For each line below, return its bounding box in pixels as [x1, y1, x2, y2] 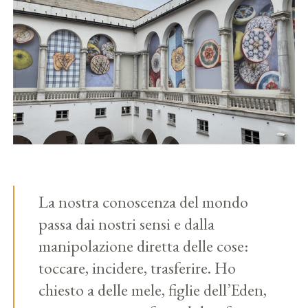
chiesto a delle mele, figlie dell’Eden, [38, 279, 267, 301]
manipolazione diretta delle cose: [38, 235, 249, 257]
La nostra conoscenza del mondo [38, 191, 249, 213]
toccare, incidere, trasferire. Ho [38, 257, 236, 279]
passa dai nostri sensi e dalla [38, 213, 215, 235]
